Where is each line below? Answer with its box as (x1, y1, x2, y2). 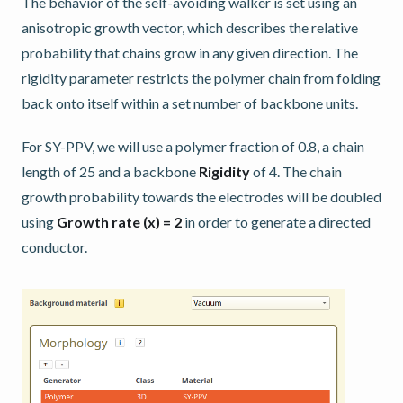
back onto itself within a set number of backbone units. (22, 94, 358, 112)
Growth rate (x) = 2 (57, 212, 182, 230)
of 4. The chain (250, 162, 342, 180)
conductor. (22, 237, 87, 255)
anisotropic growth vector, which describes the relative (22, 18, 358, 36)
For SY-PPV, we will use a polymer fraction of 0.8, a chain (22, 137, 364, 155)
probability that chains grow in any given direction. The (22, 43, 358, 61)
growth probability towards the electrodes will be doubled (22, 187, 381, 205)
